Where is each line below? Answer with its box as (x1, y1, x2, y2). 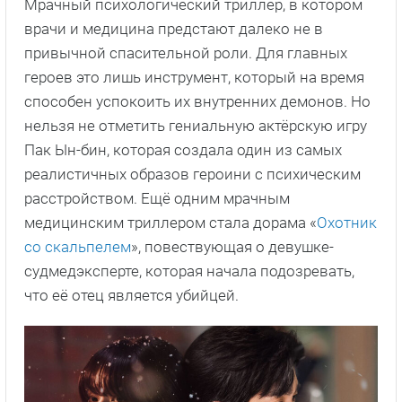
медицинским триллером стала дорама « (24, 213, 317, 232)
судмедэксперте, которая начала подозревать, (24, 261, 354, 280)
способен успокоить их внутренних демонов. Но (24, 92, 371, 110)
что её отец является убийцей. (24, 285, 239, 304)
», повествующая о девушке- (131, 237, 334, 256)
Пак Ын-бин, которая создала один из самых (24, 140, 342, 159)
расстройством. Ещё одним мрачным (24, 188, 290, 207)
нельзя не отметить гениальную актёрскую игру (24, 116, 367, 135)
